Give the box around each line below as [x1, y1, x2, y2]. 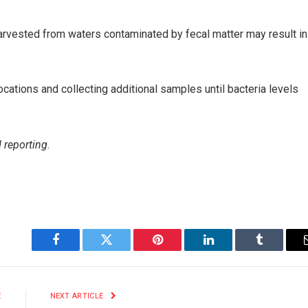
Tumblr [258, 243, 295, 256]
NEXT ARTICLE [49, 291, 106, 300]
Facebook [54, 243, 103, 256]
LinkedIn [207, 243, 253, 256]
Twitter [105, 243, 142, 256]
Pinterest [156, 243, 200, 256]
